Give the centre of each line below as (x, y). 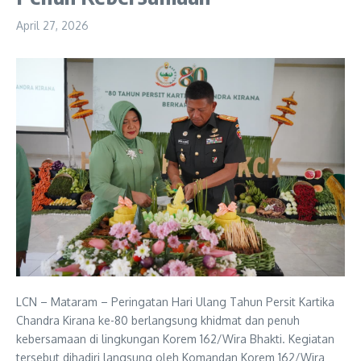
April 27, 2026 (52, 25)
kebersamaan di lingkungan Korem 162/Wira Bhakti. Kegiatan (175, 339)
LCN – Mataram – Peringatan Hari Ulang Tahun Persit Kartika (175, 302)
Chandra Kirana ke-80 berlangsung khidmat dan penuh (158, 321)
